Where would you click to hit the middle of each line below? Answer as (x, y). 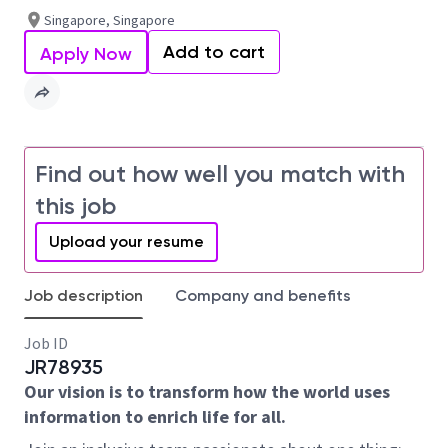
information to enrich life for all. (155, 416)
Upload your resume (126, 241)
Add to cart (214, 52)
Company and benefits (263, 295)
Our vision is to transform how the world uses (207, 391)
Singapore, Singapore (109, 20)
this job (75, 205)
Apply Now (86, 54)
